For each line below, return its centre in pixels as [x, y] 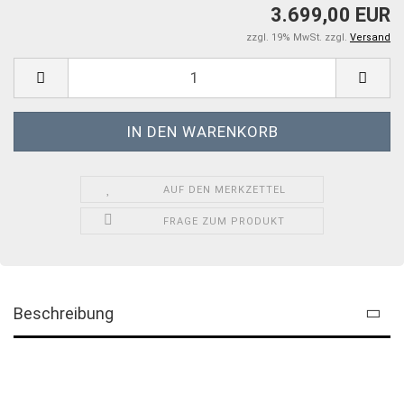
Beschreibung [64, 313]
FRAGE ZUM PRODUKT [225, 221]
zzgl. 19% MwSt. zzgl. [298, 37]
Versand [370, 37]
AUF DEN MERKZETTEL [224, 189]
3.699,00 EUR [331, 14]
